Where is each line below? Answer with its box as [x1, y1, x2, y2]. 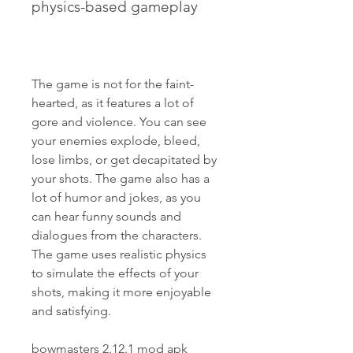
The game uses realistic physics [32, 247, 206, 262]
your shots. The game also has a [32, 171, 210, 186]
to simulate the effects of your [32, 266, 199, 281]
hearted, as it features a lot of [32, 95, 194, 110]
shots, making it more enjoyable [32, 284, 211, 299]
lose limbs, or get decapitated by [32, 152, 217, 167]
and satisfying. [32, 303, 111, 318]
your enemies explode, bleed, [32, 133, 200, 148]
